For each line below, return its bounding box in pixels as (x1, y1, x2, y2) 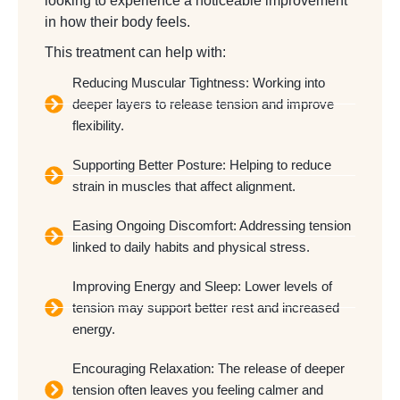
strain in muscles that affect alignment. (72, 178, 296, 194)
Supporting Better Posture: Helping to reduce (72, 156, 332, 172)
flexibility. (72, 117, 125, 133)
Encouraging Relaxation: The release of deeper (72, 360, 346, 376)
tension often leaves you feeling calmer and (72, 381, 324, 397)
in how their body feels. (45, 13, 190, 29)
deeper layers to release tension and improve (72, 96, 335, 112)
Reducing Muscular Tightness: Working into (72, 74, 326, 90)
